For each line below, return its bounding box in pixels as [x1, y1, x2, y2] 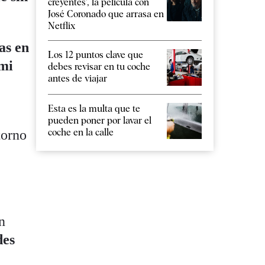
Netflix [48, 20, 75, 32]
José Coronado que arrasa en [48, 8, 164, 20]
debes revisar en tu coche [48, 61, 150, 73]
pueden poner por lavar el [48, 114, 151, 126]
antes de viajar [48, 73, 107, 85]
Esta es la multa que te [48, 102, 140, 114]
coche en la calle [48, 126, 114, 138]
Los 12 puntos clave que [48, 49, 143, 61]
